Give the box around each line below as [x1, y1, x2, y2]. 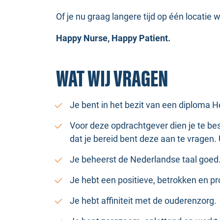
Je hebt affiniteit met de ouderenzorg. [70, 195, 217, 206]
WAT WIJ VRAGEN [56, 66, 168, 93]
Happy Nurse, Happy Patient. [56, 33, 170, 43]
